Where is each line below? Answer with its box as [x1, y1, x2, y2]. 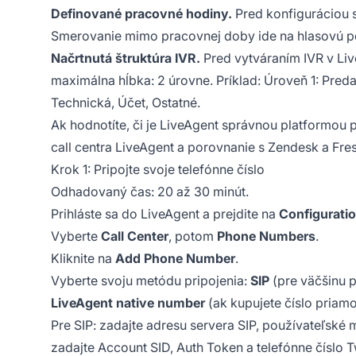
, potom [168, 227, 217, 244]
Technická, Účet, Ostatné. [51, 94, 200, 110]
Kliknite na [51, 250, 115, 266]
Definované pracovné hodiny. [51, 5, 232, 21]
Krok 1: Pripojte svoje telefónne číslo [51, 161, 265, 177]
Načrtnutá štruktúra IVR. [51, 49, 200, 66]
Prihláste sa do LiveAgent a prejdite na [51, 205, 279, 222]
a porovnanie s [174, 138, 268, 155]
